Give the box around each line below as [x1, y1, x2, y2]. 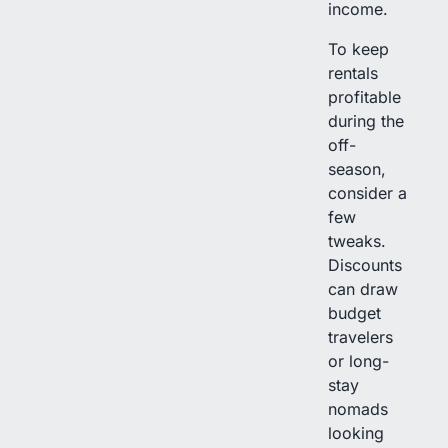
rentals [328, 62, 378, 83]
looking [328, 422, 384, 443]
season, [328, 158, 386, 179]
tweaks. [328, 230, 386, 251]
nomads [328, 398, 388, 419]
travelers [328, 326, 393, 347]
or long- [328, 350, 389, 371]
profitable [328, 86, 401, 107]
